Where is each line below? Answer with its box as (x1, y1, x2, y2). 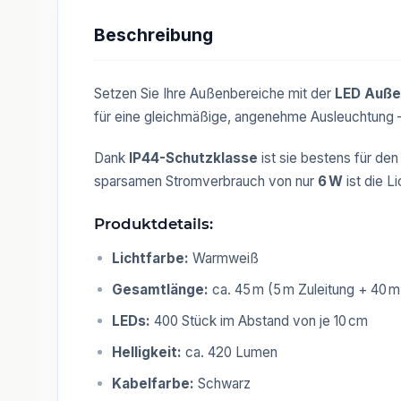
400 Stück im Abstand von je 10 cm (150, 311, 368, 329)
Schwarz (194, 374, 251, 392)
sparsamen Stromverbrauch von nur (94, 172, 318, 190)
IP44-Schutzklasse (129, 149, 258, 166)
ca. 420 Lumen (182, 343, 277, 361)
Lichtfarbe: (112, 249, 189, 267)
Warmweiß (189, 249, 259, 267)
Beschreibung (94, 23, 213, 46)
